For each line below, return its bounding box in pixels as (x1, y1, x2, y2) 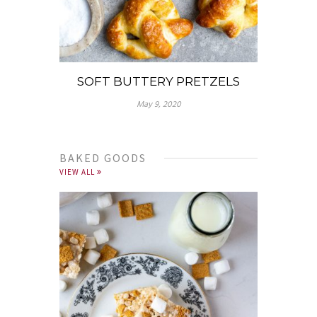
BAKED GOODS (59, 151, 146, 166)
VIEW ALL (59, 167, 97, 178)
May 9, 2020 (136, 98, 181, 113)
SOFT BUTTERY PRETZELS (77, 74, 240, 89)
